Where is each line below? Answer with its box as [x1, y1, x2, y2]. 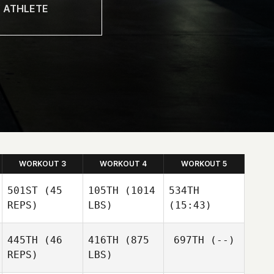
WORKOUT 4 [100, 159, 147, 168]
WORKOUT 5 [180, 159, 228, 168]
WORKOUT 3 [19, 159, 66, 168]
